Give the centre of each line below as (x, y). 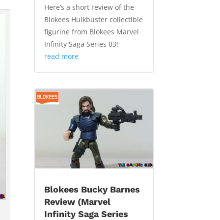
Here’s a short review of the (89, 7)
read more (61, 56)
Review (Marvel (77, 202)
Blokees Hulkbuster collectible (93, 20)
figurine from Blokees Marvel (91, 32)
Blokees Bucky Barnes (92, 190)
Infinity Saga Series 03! (81, 44)
